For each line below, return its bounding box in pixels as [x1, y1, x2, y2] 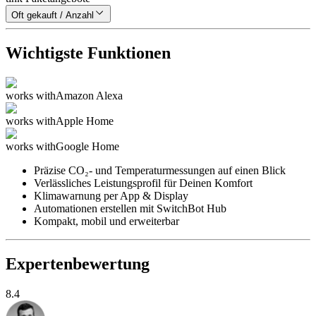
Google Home [56, 140, 119, 153]
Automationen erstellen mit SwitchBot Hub [34, 202, 226, 215]
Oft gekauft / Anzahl [11, 10, 94, 21]
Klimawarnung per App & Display [34, 190, 188, 202]
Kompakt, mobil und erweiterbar [34, 215, 179, 228]
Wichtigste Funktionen [6, 44, 171, 63]
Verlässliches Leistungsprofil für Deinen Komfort [34, 177, 253, 190]
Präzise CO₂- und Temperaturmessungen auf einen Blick [34, 164, 286, 177]
